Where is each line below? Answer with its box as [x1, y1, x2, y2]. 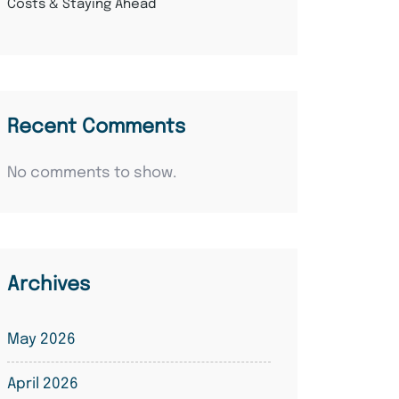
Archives [7, 275, 90, 295]
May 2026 [7, 332, 76, 347]
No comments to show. [7, 166, 176, 181]
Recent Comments [7, 118, 185, 137]
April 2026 [7, 377, 78, 392]
